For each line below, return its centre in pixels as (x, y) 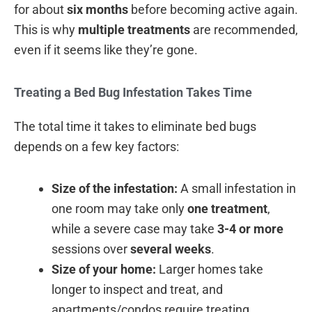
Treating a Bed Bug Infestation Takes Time (133, 92)
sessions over (91, 249)
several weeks (171, 249)
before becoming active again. (213, 10)
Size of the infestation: (115, 189)
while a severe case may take (134, 229)
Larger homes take (210, 270)
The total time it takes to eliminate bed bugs (135, 126)
